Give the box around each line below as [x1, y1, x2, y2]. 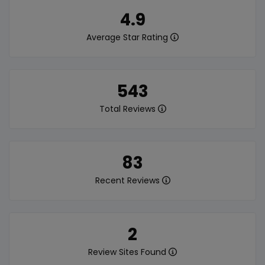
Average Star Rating [86, 31, 170, 43]
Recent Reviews [95, 174, 162, 186]
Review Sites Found [88, 245, 169, 258]
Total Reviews [99, 102, 158, 115]
